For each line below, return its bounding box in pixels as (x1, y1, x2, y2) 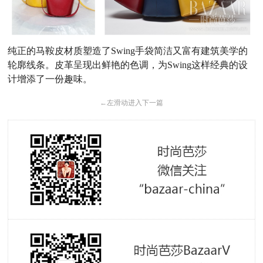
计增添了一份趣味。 (8, 73, 93, 84)
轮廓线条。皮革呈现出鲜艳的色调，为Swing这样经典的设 (8, 59, 248, 70)
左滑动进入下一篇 (106, 98, 163, 107)
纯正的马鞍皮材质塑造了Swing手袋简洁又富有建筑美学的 (8, 45, 248, 56)
